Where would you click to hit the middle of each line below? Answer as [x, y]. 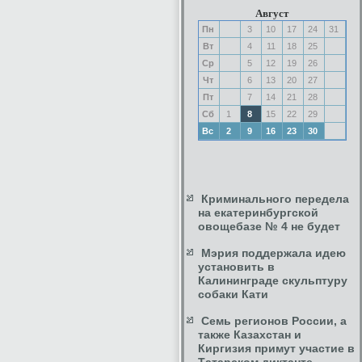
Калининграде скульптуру [273, 280]
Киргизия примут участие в [276, 348]
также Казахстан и [250, 335]
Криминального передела [275, 199]
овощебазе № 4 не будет [269, 226]
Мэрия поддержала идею [274, 253]
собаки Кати [233, 294]
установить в [236, 267]
